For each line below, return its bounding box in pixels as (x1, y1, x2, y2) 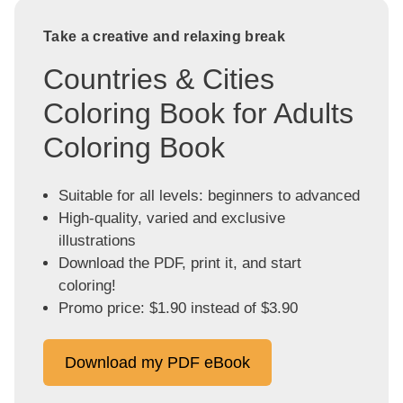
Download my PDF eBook (65, 353, 250, 372)
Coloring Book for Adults (43, 97, 354, 130)
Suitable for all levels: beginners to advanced (58, 187, 360, 205)
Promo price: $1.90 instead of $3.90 (58, 300, 298, 318)
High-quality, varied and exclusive (58, 210, 285, 228)
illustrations (58, 232, 136, 250)
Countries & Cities (43, 63, 274, 96)
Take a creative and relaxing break (43, 29, 285, 45)
